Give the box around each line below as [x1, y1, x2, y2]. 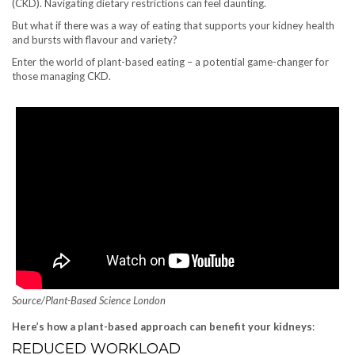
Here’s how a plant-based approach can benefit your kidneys [12, 319, 312, 333]
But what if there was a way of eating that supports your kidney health [12, 19, 334, 32]
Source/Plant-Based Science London [12, 293, 166, 307]
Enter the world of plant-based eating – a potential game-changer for [12, 55, 329, 69]
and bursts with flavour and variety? [12, 33, 177, 47]
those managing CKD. [12, 70, 111, 83]
